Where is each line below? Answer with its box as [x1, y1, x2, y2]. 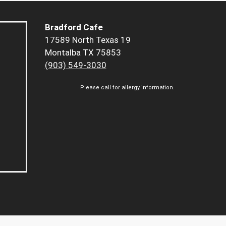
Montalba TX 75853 [44, 47, 121, 58]
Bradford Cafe [44, 22, 103, 33]
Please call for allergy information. [80, 84, 175, 91]
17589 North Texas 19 [44, 35, 131, 45]
